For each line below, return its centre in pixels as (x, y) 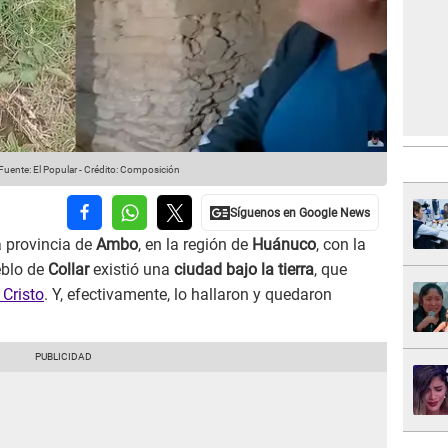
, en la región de (195, 245)
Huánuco (284, 245)
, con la (341, 245)
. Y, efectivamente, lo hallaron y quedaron (188, 295)
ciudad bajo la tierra (244, 270)
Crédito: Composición (132, 170)
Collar (68, 270)
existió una (131, 270)
